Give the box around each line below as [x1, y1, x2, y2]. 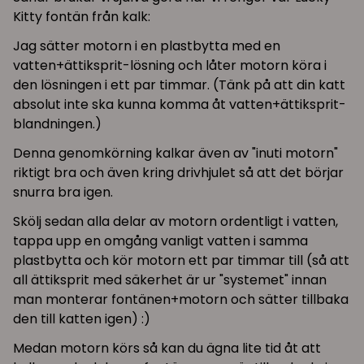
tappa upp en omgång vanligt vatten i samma [13, 231, 308, 250]
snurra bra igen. [13, 182, 113, 201]
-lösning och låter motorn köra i [123, 55, 327, 75]
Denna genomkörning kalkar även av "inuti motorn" [13, 143, 338, 162]
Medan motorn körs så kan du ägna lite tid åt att [13, 338, 321, 357]
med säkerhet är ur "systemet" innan [89, 270, 327, 289]
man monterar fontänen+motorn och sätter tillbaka [13, 289, 349, 309]
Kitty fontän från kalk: [13, 6, 150, 26]
